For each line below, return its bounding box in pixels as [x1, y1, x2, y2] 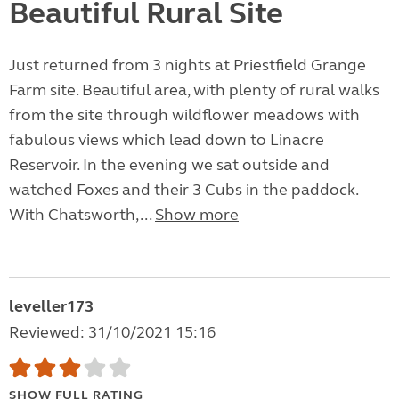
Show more [155, 205, 239, 225]
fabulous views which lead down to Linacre [9, 130, 324, 151]
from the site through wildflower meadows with [9, 105, 360, 126]
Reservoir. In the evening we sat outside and [9, 155, 330, 175]
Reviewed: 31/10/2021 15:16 [9, 322, 216, 343]
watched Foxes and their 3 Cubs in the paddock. [9, 180, 358, 200]
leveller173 [9, 297, 94, 317]
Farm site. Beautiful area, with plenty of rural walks [9, 80, 379, 101]
